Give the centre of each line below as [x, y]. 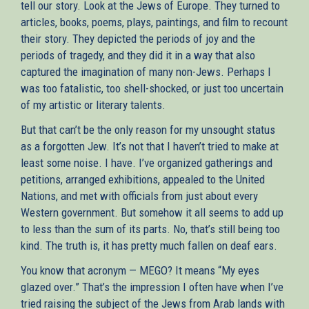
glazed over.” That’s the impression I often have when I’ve [152, 287]
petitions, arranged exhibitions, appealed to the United [143, 179]
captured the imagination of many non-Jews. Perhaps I [146, 71]
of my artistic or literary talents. [93, 104]
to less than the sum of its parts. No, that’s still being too [150, 229]
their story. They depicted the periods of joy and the [138, 38]
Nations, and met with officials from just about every [139, 196]
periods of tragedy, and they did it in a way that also [138, 55]
